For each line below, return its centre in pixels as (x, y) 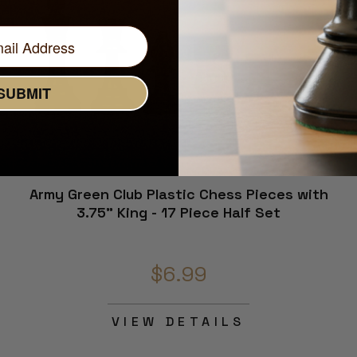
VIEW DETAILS (178, 322)
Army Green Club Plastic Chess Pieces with (178, 194)
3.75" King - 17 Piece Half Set (178, 213)
